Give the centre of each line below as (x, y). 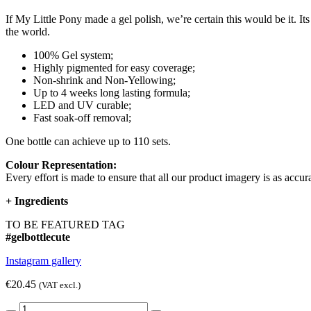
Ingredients (41, 201)
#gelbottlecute (38, 237)
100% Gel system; (73, 55)
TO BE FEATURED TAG (65, 224)
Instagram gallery (43, 260)
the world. (28, 31)
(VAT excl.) (60, 285)
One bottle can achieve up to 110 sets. (88, 141)
